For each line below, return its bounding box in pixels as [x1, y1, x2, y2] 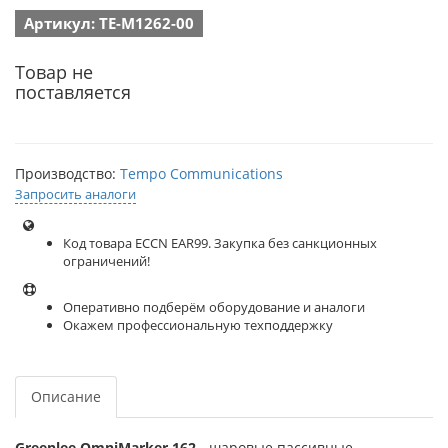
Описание [31, 386, 101, 406]
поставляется [15, 79, 131, 104]
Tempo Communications [120, 163, 283, 183]
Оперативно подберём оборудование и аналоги [63, 297, 365, 316]
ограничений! [63, 251, 150, 270]
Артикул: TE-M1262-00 [24, 12, 194, 33]
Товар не [15, 59, 93, 84]
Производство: [15, 163, 120, 183]
